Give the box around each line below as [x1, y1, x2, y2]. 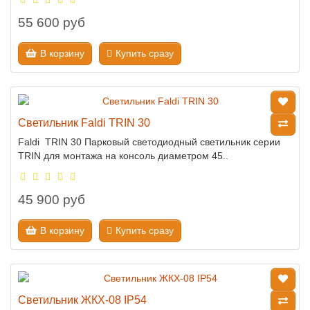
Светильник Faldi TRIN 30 [18, 116, 150, 129]
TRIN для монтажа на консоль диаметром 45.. [18, 150, 228, 161]
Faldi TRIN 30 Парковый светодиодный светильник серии [18, 136, 280, 147]
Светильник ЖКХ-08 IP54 [18, 293, 147, 306]
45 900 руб [18, 192, 85, 207]
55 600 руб [18, 15, 85, 30]
